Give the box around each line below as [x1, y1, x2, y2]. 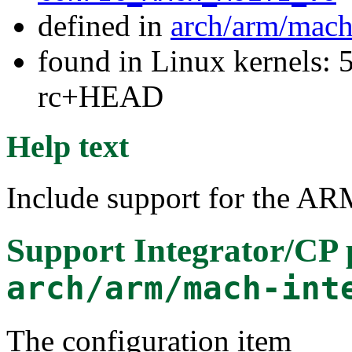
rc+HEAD [38, 79, 163, 113]
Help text [6, 129, 129, 165]
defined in [38, 8, 170, 42]
